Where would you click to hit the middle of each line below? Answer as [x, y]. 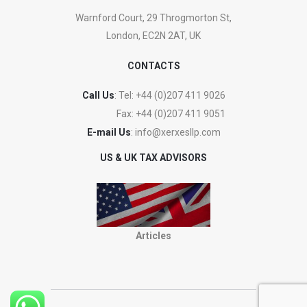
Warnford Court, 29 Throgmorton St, [153, 18]
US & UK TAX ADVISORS [153, 158]
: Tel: [125, 96]
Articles [153, 236]
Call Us [98, 96]
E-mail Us [109, 133]
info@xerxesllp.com [177, 133]
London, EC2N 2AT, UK [153, 36]
